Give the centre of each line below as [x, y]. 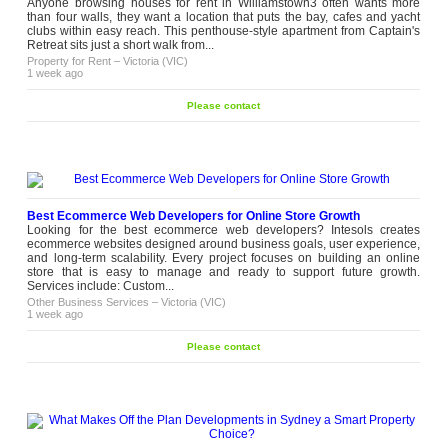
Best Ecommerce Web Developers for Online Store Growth [194, 216]
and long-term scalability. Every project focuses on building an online [224, 258]
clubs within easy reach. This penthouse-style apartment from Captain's [224, 31]
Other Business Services [88, 302]
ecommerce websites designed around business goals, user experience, [224, 244]
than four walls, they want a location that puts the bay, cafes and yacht [224, 17]
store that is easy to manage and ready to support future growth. [224, 272]
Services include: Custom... [101, 286]
